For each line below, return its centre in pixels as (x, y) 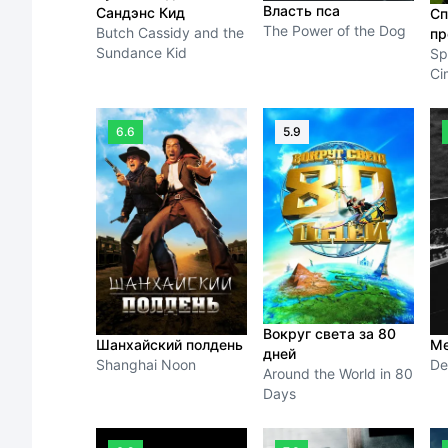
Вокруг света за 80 (329, 333)
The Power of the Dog (334, 31)
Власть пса (301, 11)
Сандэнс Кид (140, 12)
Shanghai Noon (146, 364)
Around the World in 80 (337, 373)
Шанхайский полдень (169, 344)
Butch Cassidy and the (170, 32)
